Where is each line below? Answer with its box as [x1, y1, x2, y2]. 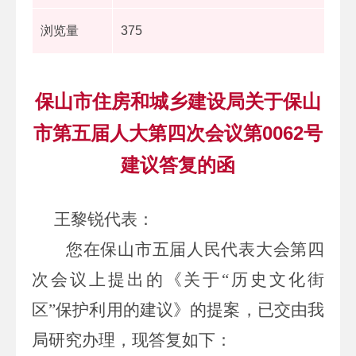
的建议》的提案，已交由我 [122, 300, 325, 319]
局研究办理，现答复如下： [32, 330, 232, 350]
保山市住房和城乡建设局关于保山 [35, 90, 321, 112]
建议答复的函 [121, 153, 235, 176]
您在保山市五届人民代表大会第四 [66, 239, 324, 259]
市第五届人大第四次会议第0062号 [33, 122, 323, 144]
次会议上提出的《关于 [32, 269, 222, 289]
